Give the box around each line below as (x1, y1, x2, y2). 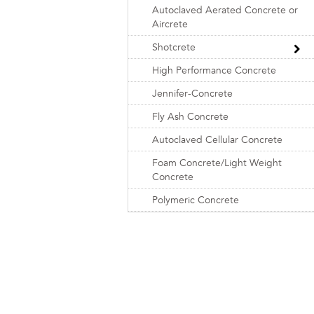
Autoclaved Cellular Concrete (152, 135, 282, 145)
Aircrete (152, 19, 188, 29)
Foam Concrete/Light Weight (152, 158, 282, 168)
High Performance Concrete (152, 65, 276, 76)
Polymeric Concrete (152, 195, 239, 205)
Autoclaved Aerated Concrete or (152, 5, 298, 15)
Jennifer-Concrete (152, 88, 233, 99)
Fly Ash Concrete (152, 111, 228, 122)
